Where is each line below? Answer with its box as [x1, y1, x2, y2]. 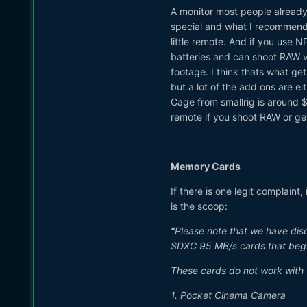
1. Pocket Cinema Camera [170, 288, 286, 301]
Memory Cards [170, 160, 241, 172]
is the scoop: [170, 199, 228, 212]
